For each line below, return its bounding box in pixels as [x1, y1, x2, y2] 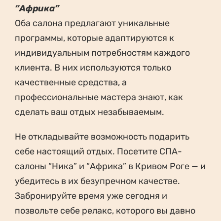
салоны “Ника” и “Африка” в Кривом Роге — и [15, 161, 206, 172]
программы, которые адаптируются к [15, 33, 174, 44]
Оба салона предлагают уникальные [15, 18, 170, 29]
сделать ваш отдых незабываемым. [15, 107, 164, 118]
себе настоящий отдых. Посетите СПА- [15, 146, 182, 157]
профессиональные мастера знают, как [15, 92, 183, 103]
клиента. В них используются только [15, 62, 171, 74]
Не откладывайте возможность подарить [15, 131, 189, 143]
